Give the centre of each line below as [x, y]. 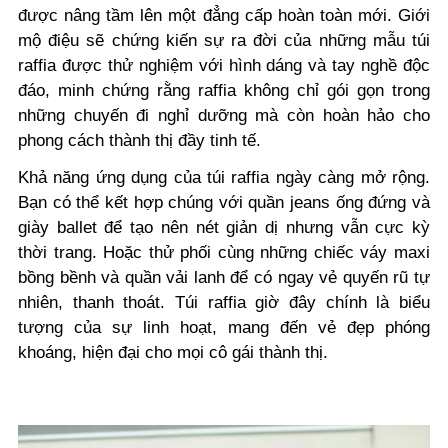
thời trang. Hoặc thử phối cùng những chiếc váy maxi [224, 253]
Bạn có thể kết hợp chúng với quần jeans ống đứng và [224, 203]
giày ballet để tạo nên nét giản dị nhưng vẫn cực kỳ [224, 228]
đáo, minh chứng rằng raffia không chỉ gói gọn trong [224, 91]
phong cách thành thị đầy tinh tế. [139, 141]
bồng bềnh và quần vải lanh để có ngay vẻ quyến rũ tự [224, 278]
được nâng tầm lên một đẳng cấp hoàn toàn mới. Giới [224, 16]
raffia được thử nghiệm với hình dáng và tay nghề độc [224, 66]
